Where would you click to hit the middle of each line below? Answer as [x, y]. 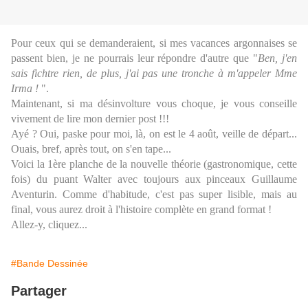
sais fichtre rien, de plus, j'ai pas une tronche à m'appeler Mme [154, 74]
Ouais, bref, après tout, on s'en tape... [91, 149]
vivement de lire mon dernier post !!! [90, 119]
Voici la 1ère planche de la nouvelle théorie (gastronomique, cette [154, 164]
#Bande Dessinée [49, 264]
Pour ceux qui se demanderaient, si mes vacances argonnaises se [154, 43]
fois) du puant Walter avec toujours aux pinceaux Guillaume [154, 179]
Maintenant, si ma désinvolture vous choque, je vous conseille [154, 104]
